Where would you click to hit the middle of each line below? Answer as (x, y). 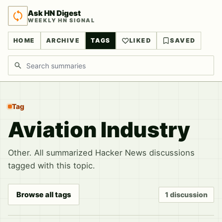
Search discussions (43, 61)
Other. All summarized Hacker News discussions (101, 153)
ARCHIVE (63, 40)
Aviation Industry (99, 130)
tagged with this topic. (52, 166)
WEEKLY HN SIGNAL (61, 20)
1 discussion (186, 194)
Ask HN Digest (54, 13)
